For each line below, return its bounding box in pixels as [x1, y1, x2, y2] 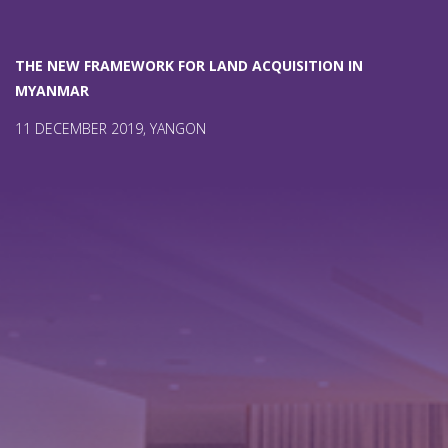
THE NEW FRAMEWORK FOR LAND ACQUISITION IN [15, 56, 363, 76]
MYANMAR [15, 81, 89, 101]
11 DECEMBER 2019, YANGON [15, 119, 206, 139]
